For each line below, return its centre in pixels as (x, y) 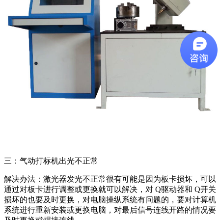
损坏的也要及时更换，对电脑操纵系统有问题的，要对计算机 (110, 199)
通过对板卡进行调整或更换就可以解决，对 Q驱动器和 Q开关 (110, 189)
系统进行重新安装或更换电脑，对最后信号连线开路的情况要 (110, 210)
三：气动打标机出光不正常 (51, 161)
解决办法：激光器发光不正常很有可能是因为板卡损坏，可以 (110, 179)
